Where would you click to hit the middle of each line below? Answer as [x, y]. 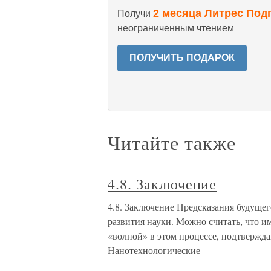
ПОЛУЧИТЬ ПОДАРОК [182, 58]
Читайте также [172, 142]
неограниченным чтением [176, 28]
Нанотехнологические [154, 250]
